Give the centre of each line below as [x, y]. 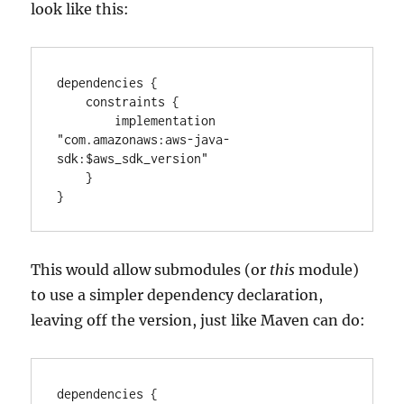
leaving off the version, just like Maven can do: [198, 320]
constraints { [72, 101]
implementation [86, 120]
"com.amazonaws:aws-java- [144, 139]
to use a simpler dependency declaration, [177, 295]
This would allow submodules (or [151, 270]
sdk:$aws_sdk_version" [133, 158]
